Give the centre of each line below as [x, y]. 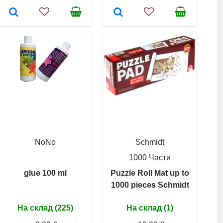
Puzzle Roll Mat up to [150, 173]
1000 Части [150, 157]
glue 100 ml [45, 173]
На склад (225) [45, 208]
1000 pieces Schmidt [150, 185]
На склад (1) [150, 208]
